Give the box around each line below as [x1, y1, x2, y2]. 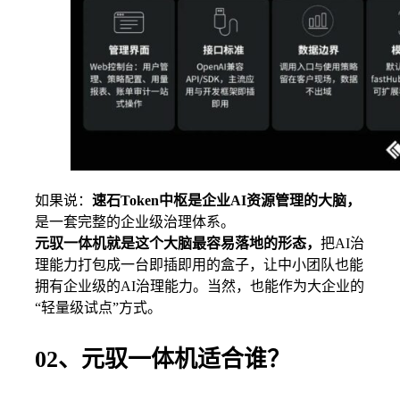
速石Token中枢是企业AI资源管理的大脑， [92, 192, 361, 208]
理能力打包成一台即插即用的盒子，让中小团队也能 [35, 256, 363, 272]
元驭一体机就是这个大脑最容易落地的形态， [35, 235, 321, 251]
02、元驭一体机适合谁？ [35, 346, 290, 372]
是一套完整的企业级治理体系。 [35, 213, 235, 229]
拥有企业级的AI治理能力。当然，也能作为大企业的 [35, 278, 364, 294]
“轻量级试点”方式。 [35, 299, 162, 315]
